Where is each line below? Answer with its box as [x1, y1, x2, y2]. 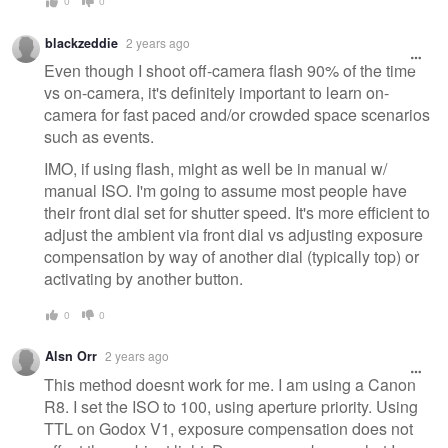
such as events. [44, 125, 154, 149]
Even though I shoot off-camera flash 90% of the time [44, 59, 416, 83]
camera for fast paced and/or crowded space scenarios [44, 103, 430, 127]
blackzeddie [45, 33, 118, 52]
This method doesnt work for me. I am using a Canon [44, 372, 416, 396]
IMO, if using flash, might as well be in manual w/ [44, 156, 387, 180]
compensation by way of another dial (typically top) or [44, 244, 419, 268]
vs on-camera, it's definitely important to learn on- [44, 81, 389, 105]
